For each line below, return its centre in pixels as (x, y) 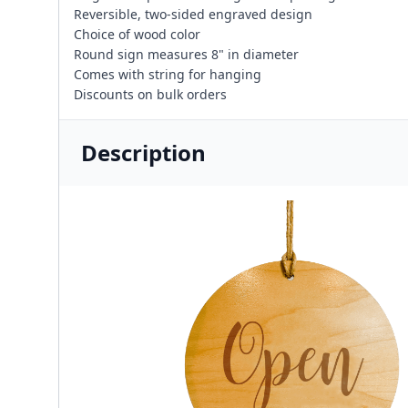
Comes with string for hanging (168, 75)
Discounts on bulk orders (150, 95)
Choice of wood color (137, 35)
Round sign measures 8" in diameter (186, 55)
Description (143, 153)
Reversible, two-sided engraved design (193, 15)
